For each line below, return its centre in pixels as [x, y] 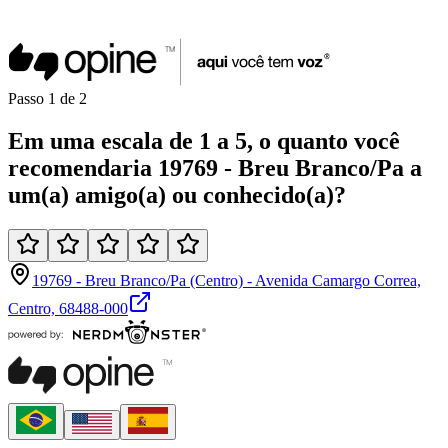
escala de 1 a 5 [174, 140]
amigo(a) [120, 194]
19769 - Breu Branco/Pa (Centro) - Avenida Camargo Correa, [226, 280]
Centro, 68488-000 [68, 308]
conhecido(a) [268, 194]
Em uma [54, 140]
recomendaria [80, 167]
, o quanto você [323, 140]
